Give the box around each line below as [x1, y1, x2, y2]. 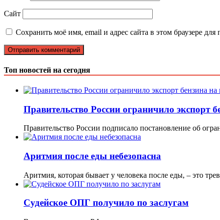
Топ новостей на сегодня [4, 65, 90, 74]
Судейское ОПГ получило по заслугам [24, 197, 189, 208]
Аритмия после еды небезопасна [24, 150, 161, 161]
